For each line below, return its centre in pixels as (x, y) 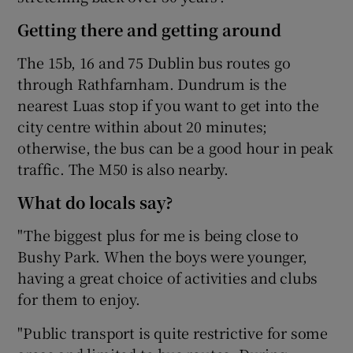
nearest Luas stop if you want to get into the (168, 104)
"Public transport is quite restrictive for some (173, 332)
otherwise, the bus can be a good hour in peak (175, 147)
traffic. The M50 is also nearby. (123, 168)
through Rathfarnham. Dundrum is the (152, 83)
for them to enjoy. (79, 298)
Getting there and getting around (150, 29)
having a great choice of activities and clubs (167, 277)
